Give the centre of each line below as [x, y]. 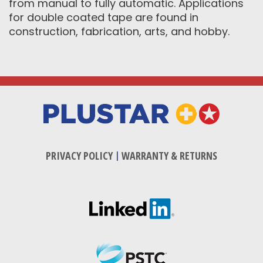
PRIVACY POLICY [79, 155]
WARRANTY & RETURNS [169, 155]
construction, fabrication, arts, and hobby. [119, 32]
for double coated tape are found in [104, 18]
